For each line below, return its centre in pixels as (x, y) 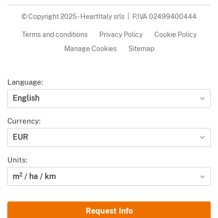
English (26, 98)
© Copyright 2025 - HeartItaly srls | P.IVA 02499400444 (109, 16)
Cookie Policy (175, 34)
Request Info (109, 211)
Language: (25, 82)
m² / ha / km (34, 176)
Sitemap (141, 48)
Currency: (24, 121)
